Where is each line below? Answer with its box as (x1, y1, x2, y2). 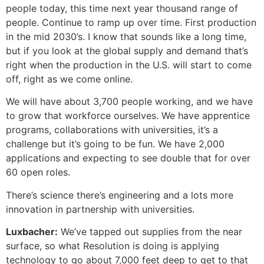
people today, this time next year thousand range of (6, 2, 238, 14)
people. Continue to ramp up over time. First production (6, 16, 256, 28)
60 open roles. (6, 166, 70, 179)
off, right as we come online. (6, 72, 133, 85)
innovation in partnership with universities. (6, 203, 194, 215)
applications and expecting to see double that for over (6, 152, 250, 164)
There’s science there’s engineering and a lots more (6, 189, 233, 201)
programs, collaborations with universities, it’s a (6, 124, 218, 136)
